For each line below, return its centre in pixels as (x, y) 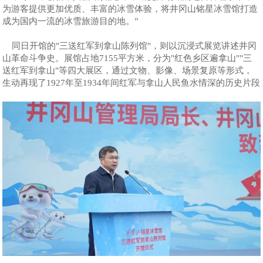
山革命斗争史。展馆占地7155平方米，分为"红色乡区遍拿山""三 (127, 58)
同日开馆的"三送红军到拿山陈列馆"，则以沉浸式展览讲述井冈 (130, 45)
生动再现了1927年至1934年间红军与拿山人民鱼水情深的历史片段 (131, 82)
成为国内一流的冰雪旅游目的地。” (71, 21)
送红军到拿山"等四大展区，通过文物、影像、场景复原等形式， (128, 70)
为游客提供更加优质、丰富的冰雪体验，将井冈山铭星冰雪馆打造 (130, 9)
